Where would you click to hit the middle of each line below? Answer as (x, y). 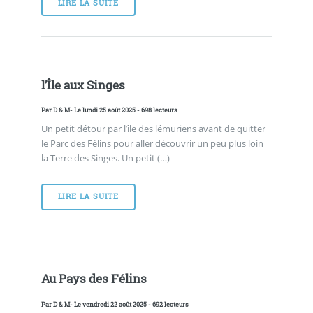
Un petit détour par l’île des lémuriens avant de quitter (153, 128)
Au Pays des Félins (94, 279)
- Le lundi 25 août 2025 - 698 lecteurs (123, 110)
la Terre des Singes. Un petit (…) (105, 158)
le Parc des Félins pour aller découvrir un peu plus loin (152, 143)
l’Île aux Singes (83, 85)
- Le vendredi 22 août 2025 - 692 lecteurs (129, 305)
